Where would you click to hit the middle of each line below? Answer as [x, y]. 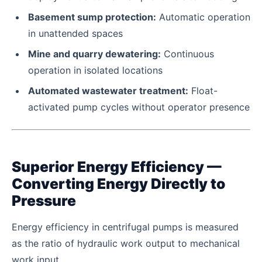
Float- [203, 91]
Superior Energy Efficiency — [117, 167]
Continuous [187, 54]
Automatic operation [203, 17]
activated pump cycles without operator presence [139, 107]
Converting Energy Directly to [118, 184]
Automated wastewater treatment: [108, 91]
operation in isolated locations [95, 70]
